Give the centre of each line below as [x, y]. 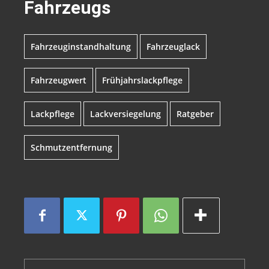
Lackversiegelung [125, 114]
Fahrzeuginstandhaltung [81, 47]
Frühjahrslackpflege [142, 80]
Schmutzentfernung [71, 148]
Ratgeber [195, 114]
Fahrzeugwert [59, 80]
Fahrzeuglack [173, 47]
